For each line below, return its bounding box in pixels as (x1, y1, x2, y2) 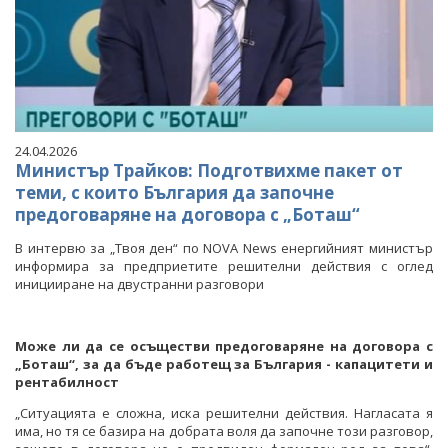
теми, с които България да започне (15, 180, 334, 204)
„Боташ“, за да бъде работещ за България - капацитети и (15, 354, 433, 373)
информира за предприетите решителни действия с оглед (15, 256, 433, 275)
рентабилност (15, 372, 119, 391)
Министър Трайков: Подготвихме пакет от (15, 158, 403, 182)
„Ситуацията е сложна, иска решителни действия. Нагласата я (15, 403, 433, 422)
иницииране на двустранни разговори (15, 274, 264, 293)
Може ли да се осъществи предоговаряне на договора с (15, 336, 433, 355)
